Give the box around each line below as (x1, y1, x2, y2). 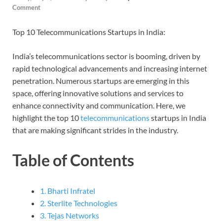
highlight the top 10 (12, 112, 80, 122)
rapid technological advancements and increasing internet (12, 63, 207, 73)
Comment (12, 3, 40, 11)
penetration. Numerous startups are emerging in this (12, 75, 189, 85)
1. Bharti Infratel (40, 186, 95, 196)
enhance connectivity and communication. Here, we (12, 100, 185, 110)
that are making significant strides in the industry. (12, 125, 178, 135)
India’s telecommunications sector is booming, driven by (12, 51, 200, 61)
